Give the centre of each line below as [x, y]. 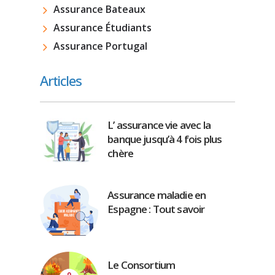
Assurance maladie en [157, 195]
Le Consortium [141, 265]
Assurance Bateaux [99, 9]
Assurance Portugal [100, 46]
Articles [60, 81]
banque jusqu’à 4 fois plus [165, 139]
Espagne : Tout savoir [156, 209]
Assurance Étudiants [102, 27]
